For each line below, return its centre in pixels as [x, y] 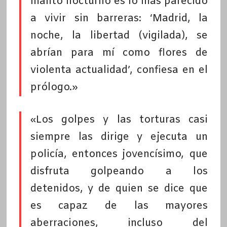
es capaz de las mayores [119, 206]
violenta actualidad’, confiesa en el [119, 70]
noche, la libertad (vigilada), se [119, 36]
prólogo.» [54, 88]
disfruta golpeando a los [119, 172]
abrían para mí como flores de [119, 53]
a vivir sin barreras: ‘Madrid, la [119, 19]
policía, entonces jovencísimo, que [119, 155]
